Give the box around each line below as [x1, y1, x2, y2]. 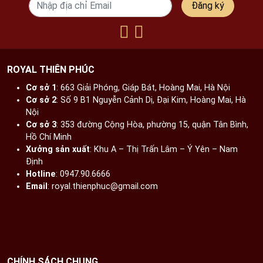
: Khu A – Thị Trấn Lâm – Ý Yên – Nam [90, 144, 238, 154]
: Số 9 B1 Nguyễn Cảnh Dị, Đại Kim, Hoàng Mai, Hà [56, 95, 246, 105]
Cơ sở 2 [26, 95, 56, 105]
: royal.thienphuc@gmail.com [48, 181, 158, 191]
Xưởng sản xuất [26, 144, 90, 154]
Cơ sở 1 [26, 82, 56, 93]
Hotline [26, 168, 56, 179]
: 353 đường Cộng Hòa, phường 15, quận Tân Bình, [56, 119, 248, 130]
